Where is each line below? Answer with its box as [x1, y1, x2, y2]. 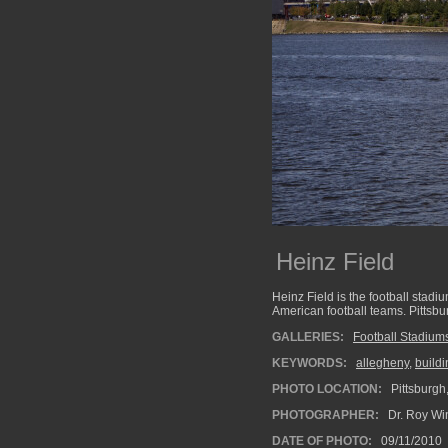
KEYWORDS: [272, 356, 347, 370]
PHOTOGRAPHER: [272, 408, 379, 422]
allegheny [356, 356, 409, 370]
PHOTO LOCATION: [272, 382, 382, 396]
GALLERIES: [272, 330, 344, 344]
